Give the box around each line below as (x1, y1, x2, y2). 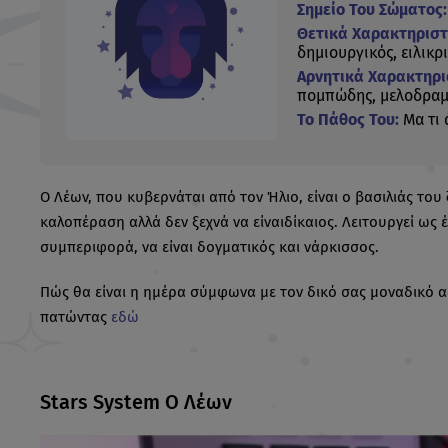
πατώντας (40, 307, 111, 326)
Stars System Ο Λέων (40, 389, 232, 414)
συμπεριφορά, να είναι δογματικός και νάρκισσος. (40, 237, 379, 256)
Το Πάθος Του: (296, 110, 399, 129)
